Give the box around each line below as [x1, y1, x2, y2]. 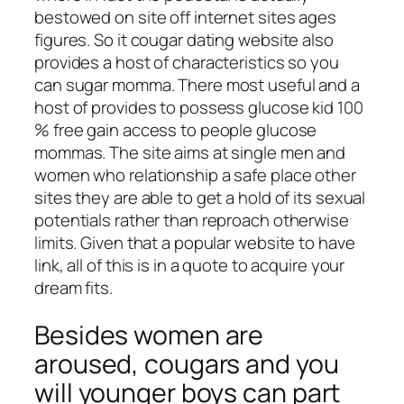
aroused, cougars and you [34, 345, 339, 381]
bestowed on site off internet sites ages [34, 5, 336, 30]
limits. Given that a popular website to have [34, 231, 355, 255]
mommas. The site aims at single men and [34, 141, 346, 165]
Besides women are [34, 317, 264, 353]
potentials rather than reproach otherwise [34, 208, 349, 233]
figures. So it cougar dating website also [34, 28, 334, 52]
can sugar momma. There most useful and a [34, 73, 360, 97]
